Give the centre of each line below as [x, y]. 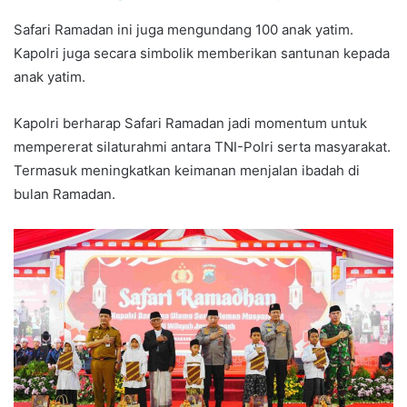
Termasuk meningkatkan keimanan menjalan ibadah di [187, 170]
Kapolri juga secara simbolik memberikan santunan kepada [202, 53]
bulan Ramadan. [65, 194]
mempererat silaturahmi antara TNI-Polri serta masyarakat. [202, 146]
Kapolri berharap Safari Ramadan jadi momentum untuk [190, 123]
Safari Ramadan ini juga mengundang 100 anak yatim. [184, 29]
